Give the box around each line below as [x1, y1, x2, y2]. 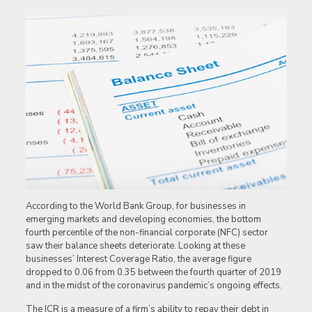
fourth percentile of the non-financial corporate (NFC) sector [25, 226, 268, 240]
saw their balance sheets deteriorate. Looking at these [25, 240, 245, 253]
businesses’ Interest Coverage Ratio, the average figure [25, 253, 251, 266]
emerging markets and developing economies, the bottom [25, 213, 261, 226]
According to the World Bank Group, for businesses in [25, 200, 246, 213]
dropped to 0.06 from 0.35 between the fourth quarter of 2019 [25, 266, 281, 279]
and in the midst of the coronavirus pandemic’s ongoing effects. [25, 279, 282, 292]
